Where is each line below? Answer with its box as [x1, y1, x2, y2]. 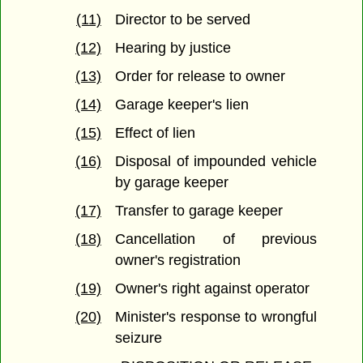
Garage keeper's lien [115, 96, 250, 113]
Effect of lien [115, 125, 196, 142]
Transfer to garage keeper [115, 203, 284, 220]
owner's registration [115, 252, 241, 269]
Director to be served [115, 11, 251, 28]
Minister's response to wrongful [115, 309, 317, 326]
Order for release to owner [115, 68, 286, 85]
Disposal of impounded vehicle [115, 153, 317, 170]
